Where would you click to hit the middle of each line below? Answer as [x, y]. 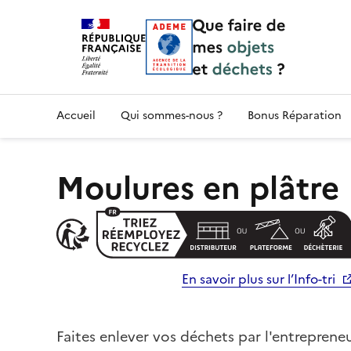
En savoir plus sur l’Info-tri [259, 279]
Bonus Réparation [295, 116]
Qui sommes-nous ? [172, 116]
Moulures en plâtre [198, 188]
